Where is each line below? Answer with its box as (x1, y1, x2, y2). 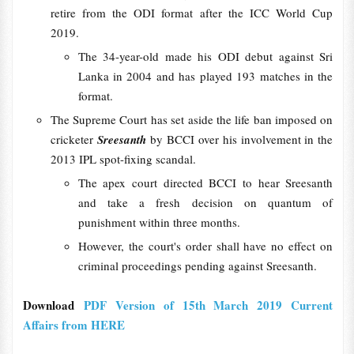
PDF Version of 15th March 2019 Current (83, 296, 333, 314)
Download (22, 296, 84, 314)
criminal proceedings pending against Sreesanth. (77, 258, 317, 273)
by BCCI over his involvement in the (149, 131, 333, 147)
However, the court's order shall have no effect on (77, 238, 333, 254)
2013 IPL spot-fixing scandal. (50, 151, 200, 167)
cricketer (50, 131, 97, 147)
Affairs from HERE (22, 316, 125, 333)
